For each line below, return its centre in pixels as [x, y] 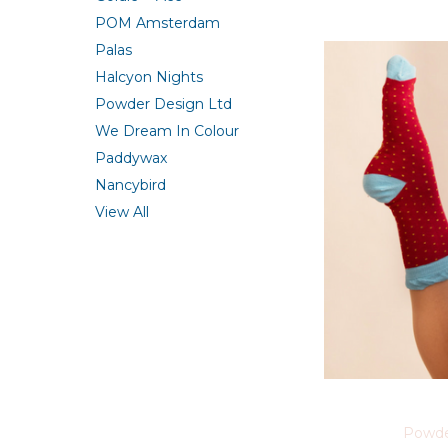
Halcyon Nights [148, 76]
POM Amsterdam [157, 22]
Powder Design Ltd [163, 103]
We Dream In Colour [166, 130]
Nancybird [130, 184]
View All [121, 211]
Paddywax [130, 157]
